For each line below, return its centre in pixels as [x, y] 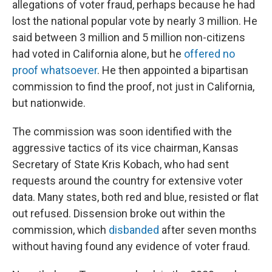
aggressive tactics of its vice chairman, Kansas [125, 148]
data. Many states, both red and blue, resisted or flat [135, 197]
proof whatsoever [55, 70]
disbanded [134, 230]
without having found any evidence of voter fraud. [131, 246]
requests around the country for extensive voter [127, 181]
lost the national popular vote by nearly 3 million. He [135, 21]
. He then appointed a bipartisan [173, 70]
